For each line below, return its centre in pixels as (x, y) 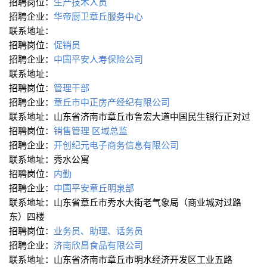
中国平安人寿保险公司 (100, 59)
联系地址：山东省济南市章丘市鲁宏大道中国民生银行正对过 (131, 116)
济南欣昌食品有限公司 (100, 245)
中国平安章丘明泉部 (95, 188)
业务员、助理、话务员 (98, 231)
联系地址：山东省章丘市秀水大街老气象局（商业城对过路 (125, 202)
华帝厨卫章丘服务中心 (100, 16)
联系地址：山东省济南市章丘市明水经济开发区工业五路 (122, 259)
